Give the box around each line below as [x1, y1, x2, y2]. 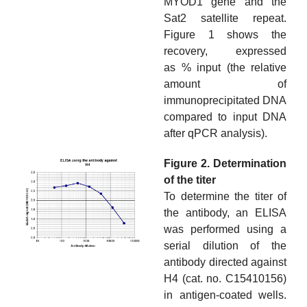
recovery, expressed [164, 45, 286, 58]
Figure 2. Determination [164, 158, 286, 170]
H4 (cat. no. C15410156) [164, 273, 286, 285]
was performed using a [164, 223, 286, 236]
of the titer [164, 174, 216, 186]
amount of [164, 78, 286, 90]
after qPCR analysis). [164, 127, 267, 140]
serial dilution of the [164, 240, 286, 252]
